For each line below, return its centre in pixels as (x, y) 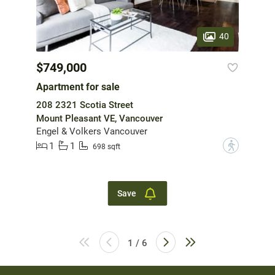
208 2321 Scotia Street (85, 105)
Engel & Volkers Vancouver (92, 132)
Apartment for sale (78, 87)
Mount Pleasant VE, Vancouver (99, 119)
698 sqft (107, 146)
